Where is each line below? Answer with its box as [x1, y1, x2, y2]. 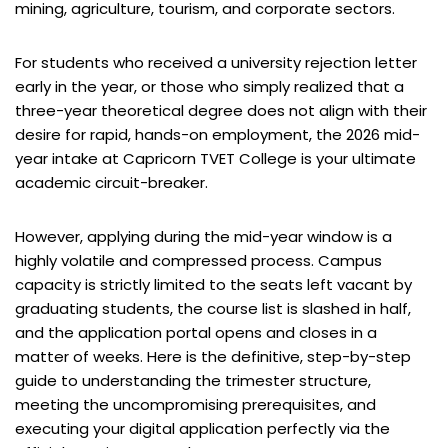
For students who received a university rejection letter [15, 51, 417, 73]
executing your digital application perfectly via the [15, 417, 390, 439]
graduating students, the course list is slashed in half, [15, 297, 411, 319]
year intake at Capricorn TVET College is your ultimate [15, 147, 416, 169]
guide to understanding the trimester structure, [15, 369, 371, 391]
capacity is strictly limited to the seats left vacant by [15, 273, 412, 295]
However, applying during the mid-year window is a [15, 225, 392, 247]
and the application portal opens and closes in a [15, 321, 377, 343]
